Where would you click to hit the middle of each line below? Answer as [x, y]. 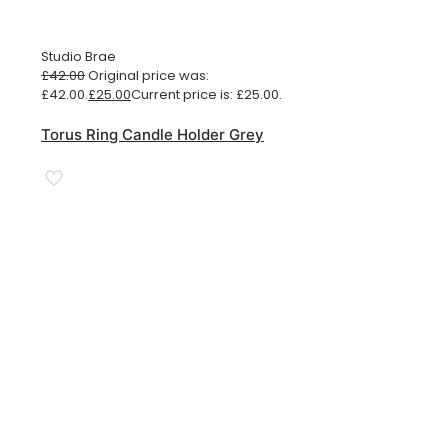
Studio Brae [78, 56]
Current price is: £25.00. [206, 94]
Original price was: [148, 75]
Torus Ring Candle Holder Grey [152, 134]
